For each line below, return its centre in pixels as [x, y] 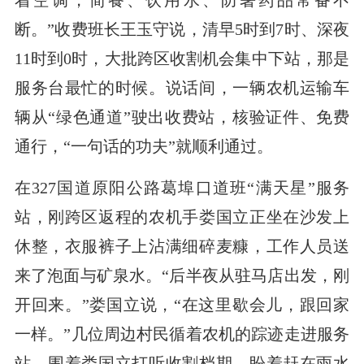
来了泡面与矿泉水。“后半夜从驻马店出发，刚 [182, 275]
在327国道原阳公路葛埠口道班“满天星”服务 [182, 187]
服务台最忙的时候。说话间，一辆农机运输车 [182, 87]
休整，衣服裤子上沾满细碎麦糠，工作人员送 [182, 246]
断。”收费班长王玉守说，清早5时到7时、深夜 [182, 29]
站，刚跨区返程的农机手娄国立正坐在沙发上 [182, 217]
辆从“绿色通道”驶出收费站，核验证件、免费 [182, 117]
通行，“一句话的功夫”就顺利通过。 [143, 146]
